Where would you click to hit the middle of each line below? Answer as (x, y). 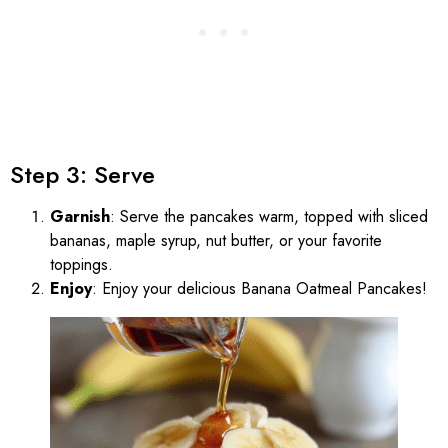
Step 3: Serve (82, 174)
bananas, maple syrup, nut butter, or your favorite (216, 240)
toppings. (81, 264)
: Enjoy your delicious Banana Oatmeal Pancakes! (259, 288)
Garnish (80, 216)
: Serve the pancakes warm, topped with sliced (269, 216)
